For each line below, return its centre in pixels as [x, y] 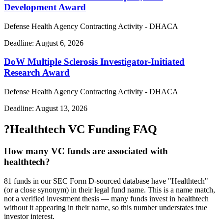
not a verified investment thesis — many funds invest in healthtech [106, 198]
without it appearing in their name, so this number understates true [106, 207]
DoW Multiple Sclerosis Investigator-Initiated [94, 62]
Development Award [45, 7]
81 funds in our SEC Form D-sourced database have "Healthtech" [106, 181]
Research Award [37, 73]
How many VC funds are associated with [86, 151]
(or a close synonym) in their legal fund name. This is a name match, [110, 190]
